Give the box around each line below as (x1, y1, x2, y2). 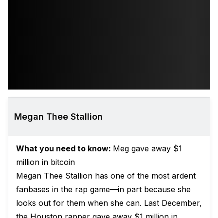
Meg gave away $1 (113, 144, 182, 153)
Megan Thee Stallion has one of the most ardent (16, 171, 196, 181)
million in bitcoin (16, 157, 75, 167)
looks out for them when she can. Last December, (16, 198, 202, 208)
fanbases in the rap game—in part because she (16, 184, 191, 194)
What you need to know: (16, 144, 113, 153)
